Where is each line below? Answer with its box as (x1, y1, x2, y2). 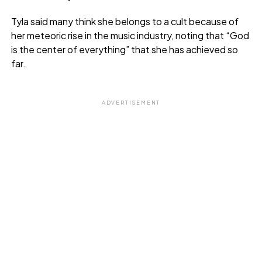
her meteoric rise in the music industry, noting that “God (11, 29, 249, 42)
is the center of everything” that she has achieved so (11, 43, 238, 56)
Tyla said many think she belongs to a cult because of (11, 15, 239, 27)
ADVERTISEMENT (101, 99, 161, 106)
